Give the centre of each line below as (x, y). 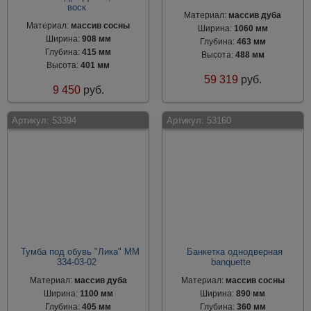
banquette (231, 262)
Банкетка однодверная (234, 252)
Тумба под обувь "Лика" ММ (80, 252)
